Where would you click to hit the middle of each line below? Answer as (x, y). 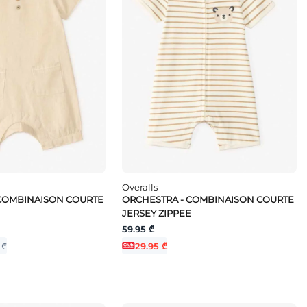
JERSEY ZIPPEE (157, 213)
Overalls (140, 187)
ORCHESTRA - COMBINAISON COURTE (208, 200)
